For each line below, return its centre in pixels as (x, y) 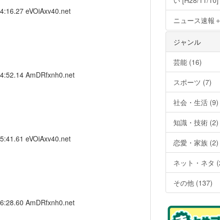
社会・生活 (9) (196, 102)
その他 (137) (193, 183)
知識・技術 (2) (196, 122)
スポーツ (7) (192, 82)
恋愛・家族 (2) (196, 142)
